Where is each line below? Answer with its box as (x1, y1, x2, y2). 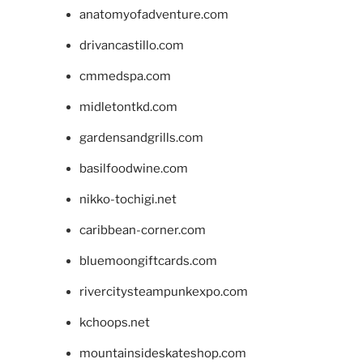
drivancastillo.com (79, 38, 184, 53)
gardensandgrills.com (79, 130, 203, 146)
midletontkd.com (79, 100, 177, 115)
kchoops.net (79, 315, 150, 331)
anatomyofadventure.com (79, 7, 228, 23)
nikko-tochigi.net (79, 192, 177, 207)
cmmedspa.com (79, 69, 171, 84)
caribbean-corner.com (79, 223, 206, 238)
